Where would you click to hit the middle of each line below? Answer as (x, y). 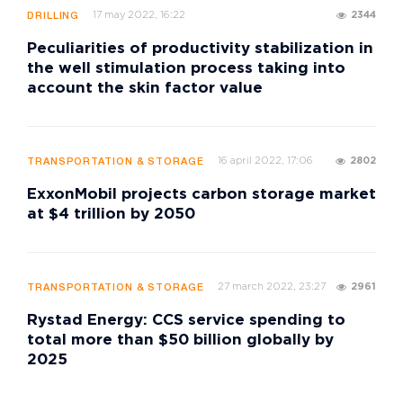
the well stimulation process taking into (186, 69)
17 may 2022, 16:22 (139, 16)
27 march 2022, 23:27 (271, 287)
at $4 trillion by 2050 (111, 215)
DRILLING (54, 17)
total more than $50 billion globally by (180, 341)
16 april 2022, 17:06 (265, 161)
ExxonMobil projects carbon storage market (201, 195)
